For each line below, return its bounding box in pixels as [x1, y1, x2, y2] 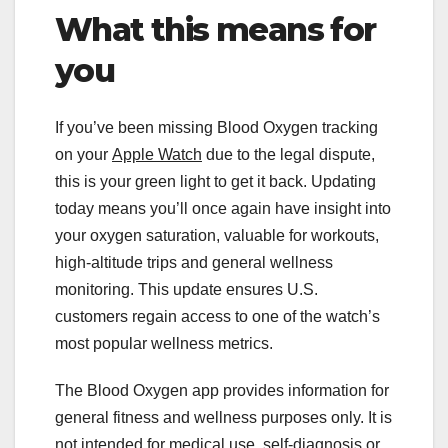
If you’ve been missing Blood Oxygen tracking [55, 118, 378, 136]
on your [55, 145, 112, 163]
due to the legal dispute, [202, 145, 375, 163]
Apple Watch [112, 145, 202, 163]
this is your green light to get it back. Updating [55, 172, 376, 190]
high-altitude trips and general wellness [55, 253, 333, 271]
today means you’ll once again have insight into [55, 199, 391, 217]
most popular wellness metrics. [55, 334, 273, 352]
